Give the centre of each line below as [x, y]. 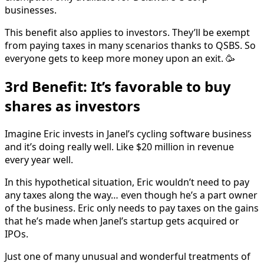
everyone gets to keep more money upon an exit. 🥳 [120, 59]
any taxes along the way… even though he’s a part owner [131, 195]
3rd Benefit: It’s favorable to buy [118, 87]
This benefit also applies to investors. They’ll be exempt [127, 33]
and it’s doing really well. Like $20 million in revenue [119, 147]
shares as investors [72, 106]
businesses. [31, 10]
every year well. [39, 160]
